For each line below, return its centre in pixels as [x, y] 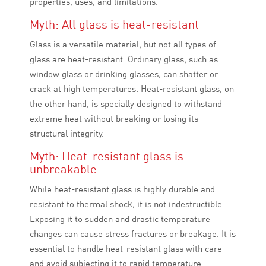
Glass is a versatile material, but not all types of [123, 45]
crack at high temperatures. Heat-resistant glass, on [132, 89]
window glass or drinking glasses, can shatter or [124, 74]
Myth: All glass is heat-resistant [114, 24]
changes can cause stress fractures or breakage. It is [133, 234]
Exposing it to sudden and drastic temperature [120, 219]
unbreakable [63, 169]
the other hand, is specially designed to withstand [126, 104]
